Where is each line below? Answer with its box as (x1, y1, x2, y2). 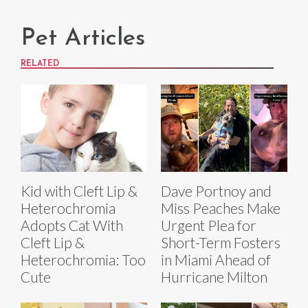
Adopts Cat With (21, 216, 123, 234)
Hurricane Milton (161, 267, 267, 285)
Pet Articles (21, 26, 145, 51)
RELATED (21, 59, 59, 68)
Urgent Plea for (161, 216, 256, 234)
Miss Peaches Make (161, 199, 280, 217)
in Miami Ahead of (161, 250, 271, 268)
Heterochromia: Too (21, 250, 146, 268)
